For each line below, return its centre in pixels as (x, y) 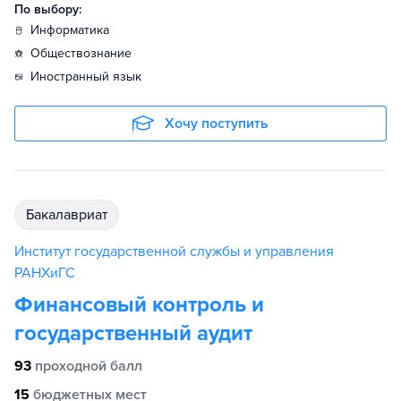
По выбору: (48, 9)
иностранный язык (90, 77)
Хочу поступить (217, 124)
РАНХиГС (45, 273)
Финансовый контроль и (139, 305)
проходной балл (89, 366)
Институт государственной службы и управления (174, 252)
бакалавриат (71, 215)
